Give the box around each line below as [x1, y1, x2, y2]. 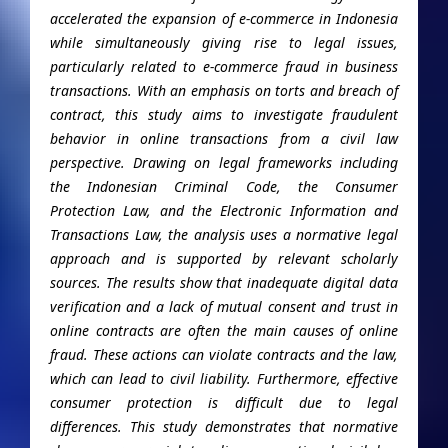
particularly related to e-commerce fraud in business [49, 56, 399, 76]
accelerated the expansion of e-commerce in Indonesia [49, 8, 399, 28]
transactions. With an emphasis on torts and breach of [49, 80, 399, 100]
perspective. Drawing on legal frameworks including [49, 152, 399, 172]
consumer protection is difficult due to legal [49, 392, 399, 412]
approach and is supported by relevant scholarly [49, 248, 399, 268]
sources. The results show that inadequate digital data [49, 272, 399, 292]
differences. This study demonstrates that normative [49, 416, 399, 436]
